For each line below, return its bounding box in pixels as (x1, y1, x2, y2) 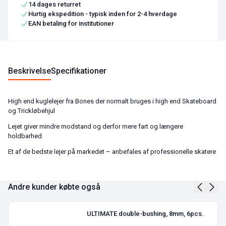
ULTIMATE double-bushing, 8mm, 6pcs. (87, 210, 204, 218)
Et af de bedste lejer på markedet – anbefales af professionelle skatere (8, 148, 216, 156)
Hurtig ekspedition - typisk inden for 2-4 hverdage (28, 10, 177, 18)
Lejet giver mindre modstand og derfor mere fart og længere (8, 123, 183, 131)
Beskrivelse (8, 66, 51, 76)
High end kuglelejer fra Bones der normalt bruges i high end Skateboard (8, 97, 216, 105)
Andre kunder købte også (8, 182, 100, 192)
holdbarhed (8, 132, 42, 140)
